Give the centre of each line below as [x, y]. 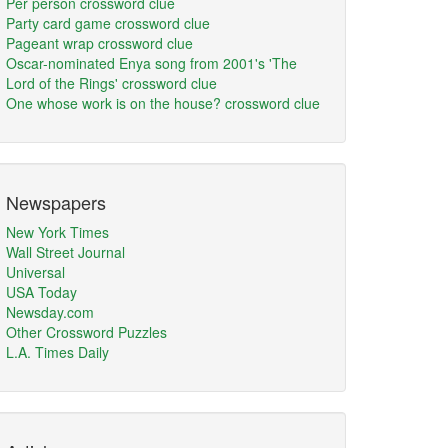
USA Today [41, 292]
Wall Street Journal [65, 252]
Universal [35, 272]
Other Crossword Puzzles [86, 332]
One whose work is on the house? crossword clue [163, 103]
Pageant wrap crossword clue [99, 43]
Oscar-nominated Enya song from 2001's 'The [151, 63]
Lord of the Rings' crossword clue [111, 83]
